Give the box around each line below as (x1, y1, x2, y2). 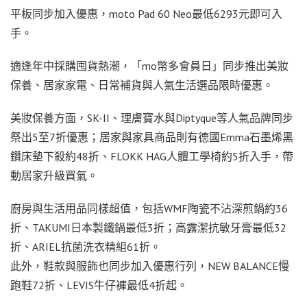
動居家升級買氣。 (10, 168, 98, 182)
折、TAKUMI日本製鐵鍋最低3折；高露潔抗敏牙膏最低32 (10, 220, 286, 234)
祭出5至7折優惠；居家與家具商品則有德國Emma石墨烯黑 (10, 130, 293, 144)
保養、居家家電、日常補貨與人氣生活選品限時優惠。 (10, 77, 273, 92)
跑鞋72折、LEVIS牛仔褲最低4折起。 (10, 278, 188, 292)
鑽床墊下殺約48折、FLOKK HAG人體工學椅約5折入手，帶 (10, 149, 293, 163)
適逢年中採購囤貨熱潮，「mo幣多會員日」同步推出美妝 (10, 58, 288, 73)
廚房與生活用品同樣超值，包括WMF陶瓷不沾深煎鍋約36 (10, 201, 288, 215)
